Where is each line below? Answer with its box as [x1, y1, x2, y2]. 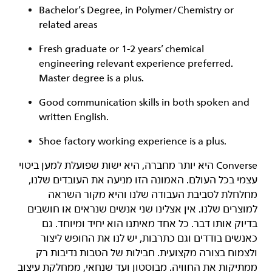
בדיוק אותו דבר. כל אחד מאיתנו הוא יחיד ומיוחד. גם [42, 218, 257, 230]
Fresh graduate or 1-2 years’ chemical [39, 43, 204, 55]
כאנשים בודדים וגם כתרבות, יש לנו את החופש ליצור [41, 233, 257, 245]
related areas [39, 19, 97, 31]
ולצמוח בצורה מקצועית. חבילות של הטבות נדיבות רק [36, 247, 257, 259]
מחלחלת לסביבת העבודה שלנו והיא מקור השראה [48, 189, 257, 201]
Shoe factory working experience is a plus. [39, 135, 226, 148]
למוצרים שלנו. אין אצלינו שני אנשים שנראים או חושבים [27, 203, 257, 216]
